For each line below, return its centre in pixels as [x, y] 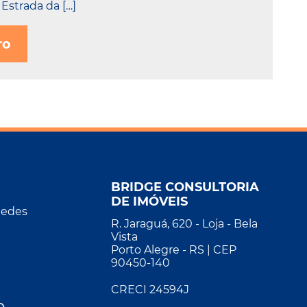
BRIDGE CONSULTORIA [185, 187]
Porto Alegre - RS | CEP [174, 250]
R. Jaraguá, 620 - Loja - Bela [184, 224]
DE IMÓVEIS [149, 201]
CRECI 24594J [150, 290]
